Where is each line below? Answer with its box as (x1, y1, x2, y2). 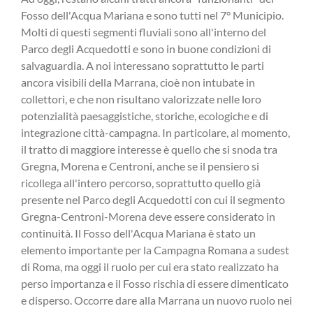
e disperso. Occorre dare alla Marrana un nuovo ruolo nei (21, 293, 292, 307)
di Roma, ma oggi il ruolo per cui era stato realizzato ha (21, 259, 279, 273)
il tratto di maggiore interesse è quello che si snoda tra (21, 142, 277, 156)
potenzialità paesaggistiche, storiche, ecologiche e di (21, 108, 268, 122)
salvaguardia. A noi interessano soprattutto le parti (21, 58, 264, 72)
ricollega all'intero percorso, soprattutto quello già (21, 175, 261, 189)
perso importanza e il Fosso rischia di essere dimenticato (21, 276, 289, 290)
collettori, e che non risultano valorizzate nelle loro (21, 92, 261, 105)
